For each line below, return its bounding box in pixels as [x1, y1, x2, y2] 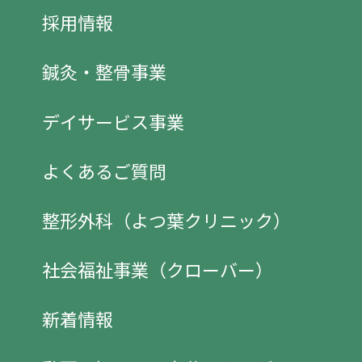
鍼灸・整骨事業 [42, 58, 166, 85]
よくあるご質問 [42, 157, 166, 183]
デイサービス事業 [42, 107, 184, 134]
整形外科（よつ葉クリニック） [42, 206, 291, 233]
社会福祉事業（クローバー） [42, 256, 273, 283]
